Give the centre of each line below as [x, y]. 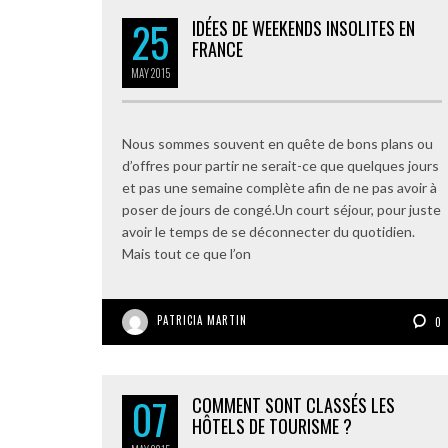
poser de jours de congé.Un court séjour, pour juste [281, 209]
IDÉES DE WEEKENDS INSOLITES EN [303, 28]
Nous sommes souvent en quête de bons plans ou [277, 143]
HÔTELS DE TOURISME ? [272, 426]
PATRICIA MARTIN [202, 320]
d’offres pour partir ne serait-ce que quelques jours [280, 165]
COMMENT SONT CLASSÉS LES [293, 405]
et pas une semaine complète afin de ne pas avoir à [279, 187]
